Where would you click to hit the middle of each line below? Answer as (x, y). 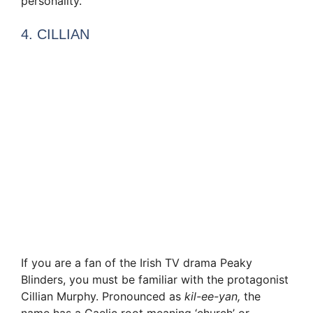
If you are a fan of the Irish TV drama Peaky (137, 262)
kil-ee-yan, (214, 296)
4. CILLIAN (55, 35)
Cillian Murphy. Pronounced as (103, 296)
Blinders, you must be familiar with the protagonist (155, 279)
